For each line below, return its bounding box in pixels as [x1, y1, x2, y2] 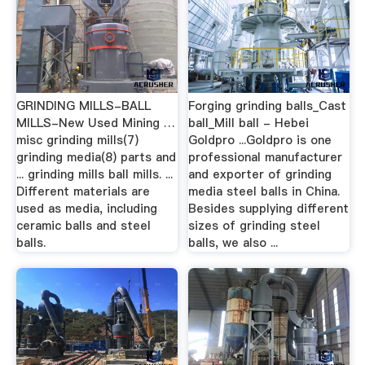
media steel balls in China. [188, 183, 341, 200]
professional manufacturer [188, 149, 343, 166]
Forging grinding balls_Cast [188, 98, 347, 115]
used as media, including [15, 200, 157, 218]
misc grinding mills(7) [15, 132, 139, 149]
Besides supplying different [188, 200, 350, 218]
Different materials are [15, 183, 150, 200]
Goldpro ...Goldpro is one [188, 132, 332, 149]
